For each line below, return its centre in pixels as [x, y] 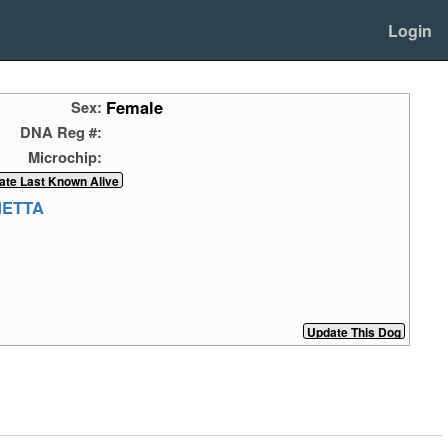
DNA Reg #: [61, 132]
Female [135, 107]
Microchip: [65, 157]
